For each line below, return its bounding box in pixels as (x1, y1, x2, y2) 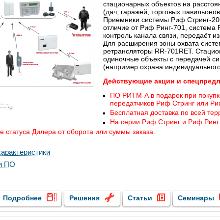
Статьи (128, 193, 152, 202)
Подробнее (3, 193, 42, 202)
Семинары (178, 193, 214, 202)
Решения (69, 193, 100, 202)
